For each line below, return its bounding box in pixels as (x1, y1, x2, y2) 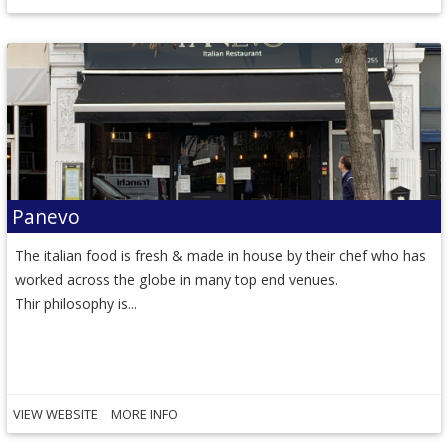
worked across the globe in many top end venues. (15, 270, 339, 290)
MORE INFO (110, 405, 178, 424)
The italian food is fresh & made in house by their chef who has (15, 246, 427, 266)
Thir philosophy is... (15, 294, 138, 314)
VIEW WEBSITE (13, 405, 99, 424)
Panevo (12, 202, 81, 230)
